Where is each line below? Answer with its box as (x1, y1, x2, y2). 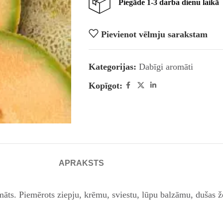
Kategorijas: (88, 62, 136, 72)
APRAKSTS (58, 158, 104, 167)
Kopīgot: (88, 81, 122, 91)
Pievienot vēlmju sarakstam (101, 29, 208, 39)
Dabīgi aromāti (138, 62, 193, 72)
